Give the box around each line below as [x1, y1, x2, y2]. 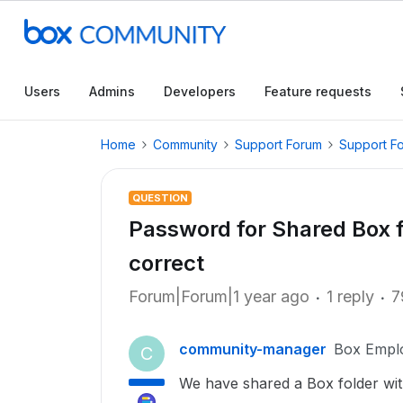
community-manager [179, 340, 327, 358]
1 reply [327, 287, 374, 306]
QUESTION [132, 192, 188, 204]
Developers [164, 84, 236, 99]
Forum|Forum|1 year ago [129, 287, 309, 306]
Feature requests [264, 84, 372, 99]
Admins [89, 84, 135, 99]
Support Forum [235, 137, 322, 152]
